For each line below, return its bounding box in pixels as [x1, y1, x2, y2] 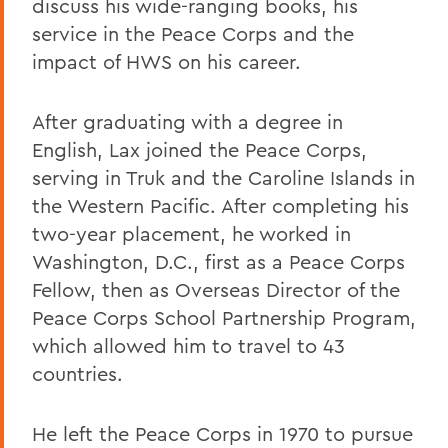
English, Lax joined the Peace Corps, [32, 136, 367, 162]
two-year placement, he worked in [32, 220, 351, 246]
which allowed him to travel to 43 [32, 332, 345, 358]
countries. [32, 360, 123, 386]
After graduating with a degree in [32, 108, 343, 134]
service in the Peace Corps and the [32, 20, 354, 46]
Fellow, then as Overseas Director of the [32, 276, 400, 302]
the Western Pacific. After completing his [32, 192, 409, 218]
